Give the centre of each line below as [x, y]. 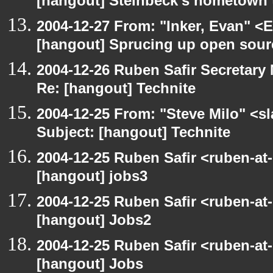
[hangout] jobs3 [92, 178]
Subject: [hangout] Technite [133, 134]
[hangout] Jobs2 [94, 222]
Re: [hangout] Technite [116, 90]
